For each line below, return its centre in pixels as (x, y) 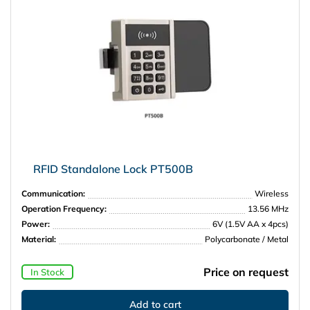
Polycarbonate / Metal (247, 239)
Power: (36, 224)
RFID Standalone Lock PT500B (113, 168)
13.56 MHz (268, 208)
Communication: (53, 193)
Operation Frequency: (64, 208)
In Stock (47, 272)
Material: (39, 239)
